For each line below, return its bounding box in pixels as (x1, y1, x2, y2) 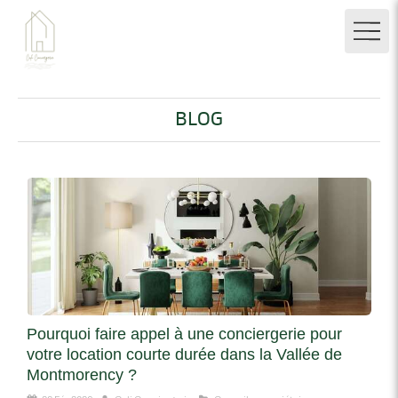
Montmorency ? (27, 366, 137, 385)
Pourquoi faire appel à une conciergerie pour (27, 325, 342, 344)
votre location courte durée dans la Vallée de (27, 346, 342, 364)
